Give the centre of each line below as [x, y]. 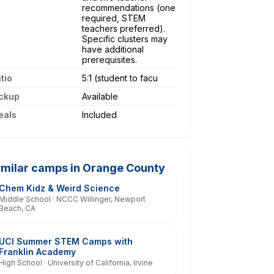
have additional [113, 49]
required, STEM [114, 18]
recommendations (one [129, 7]
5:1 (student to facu [120, 78]
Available [100, 96]
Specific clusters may [125, 39]
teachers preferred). [124, 28]
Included [99, 114]
